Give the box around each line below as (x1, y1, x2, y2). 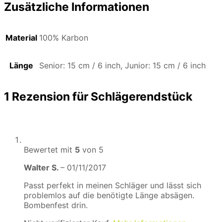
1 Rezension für (4, 89, 91, 104)
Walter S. (24, 162, 60, 172)
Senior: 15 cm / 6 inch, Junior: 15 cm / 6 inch (39, 60, 206, 71)
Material (5, 33, 37, 43)
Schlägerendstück (91, 89, 192, 104)
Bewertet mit (24, 144, 75, 155)
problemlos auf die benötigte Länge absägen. (24, 190, 194, 200)
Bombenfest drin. (24, 200, 88, 210)
